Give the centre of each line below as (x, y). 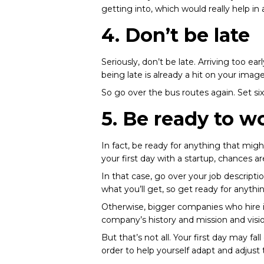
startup (199, 159)
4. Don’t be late (176, 35)
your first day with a (143, 159)
